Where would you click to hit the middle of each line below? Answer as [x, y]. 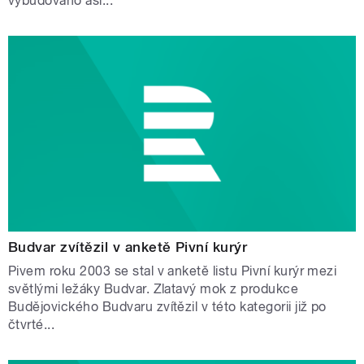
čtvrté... [32, 325]
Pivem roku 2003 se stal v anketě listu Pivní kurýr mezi [173, 271]
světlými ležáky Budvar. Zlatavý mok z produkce [154, 289]
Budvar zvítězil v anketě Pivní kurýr [128, 247]
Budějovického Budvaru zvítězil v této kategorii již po [167, 307]
